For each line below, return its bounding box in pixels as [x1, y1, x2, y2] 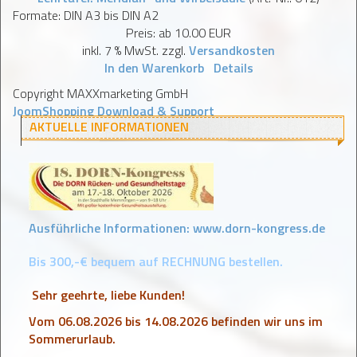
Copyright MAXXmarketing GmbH [13, 84, 188, 103]
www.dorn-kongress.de [193, 218, 325, 237]
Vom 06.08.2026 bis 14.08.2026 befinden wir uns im [29, 312, 323, 331]
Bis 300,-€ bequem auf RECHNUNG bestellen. [29, 252, 283, 271]
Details [213, 58, 253, 77]
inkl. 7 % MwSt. [82, 41, 159, 60]
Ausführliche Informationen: [29, 218, 193, 237]
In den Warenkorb [104, 58, 204, 77]
